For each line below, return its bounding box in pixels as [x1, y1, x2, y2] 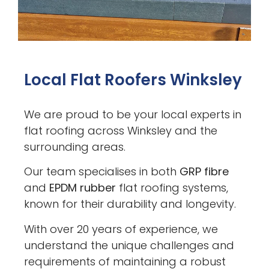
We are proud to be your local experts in [24, 106, 242, 122]
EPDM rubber [49, 180, 116, 196]
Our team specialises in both [24, 164, 180, 180]
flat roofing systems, [116, 180, 229, 196]
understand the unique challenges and [24, 237, 235, 253]
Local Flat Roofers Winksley [24, 68, 243, 91]
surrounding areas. [24, 139, 126, 154]
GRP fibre [180, 164, 229, 180]
